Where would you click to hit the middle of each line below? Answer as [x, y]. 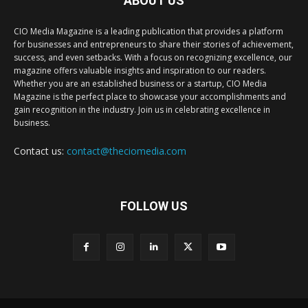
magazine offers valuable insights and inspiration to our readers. [140, 70]
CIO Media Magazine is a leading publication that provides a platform [148, 31]
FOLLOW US [154, 206]
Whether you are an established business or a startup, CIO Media [140, 83]
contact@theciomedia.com [126, 151]
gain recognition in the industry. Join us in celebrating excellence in [142, 109]
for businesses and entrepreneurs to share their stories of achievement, [154, 44]
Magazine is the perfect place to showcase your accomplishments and [150, 96]
